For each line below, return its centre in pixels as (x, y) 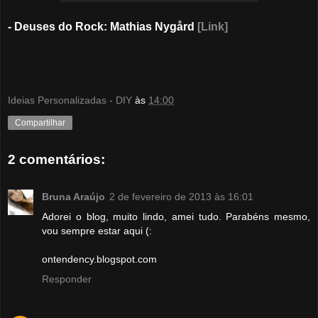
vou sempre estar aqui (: (97, 230)
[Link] (213, 26)
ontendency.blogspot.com (99, 259)
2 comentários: (56, 160)
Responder (67, 279)
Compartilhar (40, 122)
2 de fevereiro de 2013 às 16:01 (181, 196)
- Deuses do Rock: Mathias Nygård (103, 26)
